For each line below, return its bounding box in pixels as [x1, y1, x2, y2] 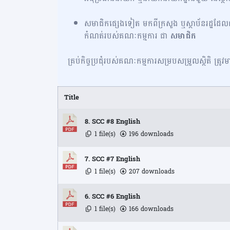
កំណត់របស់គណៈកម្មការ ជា [84, 28, 170, 43]
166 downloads [127, 203, 174, 215]
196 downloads [127, 128, 174, 140]
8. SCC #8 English [85, 116, 140, 128]
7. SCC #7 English [85, 153, 140, 165]
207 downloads [127, 166, 175, 177]
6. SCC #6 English [85, 190, 140, 203]
